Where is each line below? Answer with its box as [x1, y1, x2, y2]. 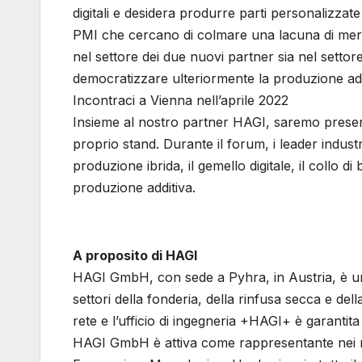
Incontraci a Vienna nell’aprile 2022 [73, 92, 288, 109]
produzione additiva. [73, 179, 196, 196]
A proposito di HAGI [73, 247, 197, 264]
